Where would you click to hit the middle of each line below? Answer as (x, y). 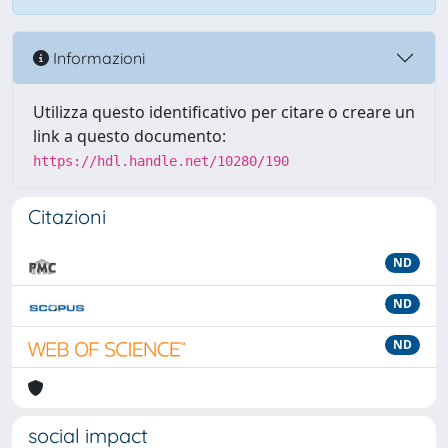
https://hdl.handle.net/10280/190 (161, 161)
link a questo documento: (129, 136)
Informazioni (97, 57)
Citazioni (67, 216)
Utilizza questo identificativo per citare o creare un (224, 112)
